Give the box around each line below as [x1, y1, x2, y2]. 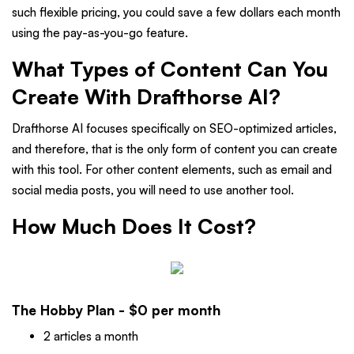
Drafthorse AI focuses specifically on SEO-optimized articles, [12, 120, 337, 136]
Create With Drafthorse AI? [12, 84, 281, 110]
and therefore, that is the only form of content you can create [12, 141, 337, 156]
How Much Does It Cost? [12, 213, 256, 239]
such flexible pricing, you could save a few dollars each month [12, 5, 341, 21]
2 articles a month [43, 329, 138, 345]
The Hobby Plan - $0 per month [12, 301, 220, 318]
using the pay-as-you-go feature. [12, 25, 188, 41]
